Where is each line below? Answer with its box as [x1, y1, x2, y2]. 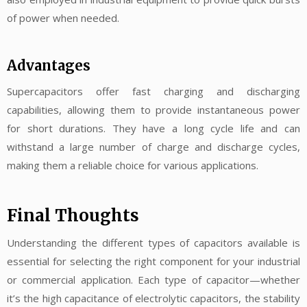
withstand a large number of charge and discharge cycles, [7, 140, 300, 154]
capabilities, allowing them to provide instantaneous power [7, 103, 300, 117]
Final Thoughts [7, 204, 139, 226]
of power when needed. [7, 10, 119, 25]
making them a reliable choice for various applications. [7, 158, 258, 173]
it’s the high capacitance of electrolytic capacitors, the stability [7, 291, 300, 305]
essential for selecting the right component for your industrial [7, 254, 300, 268]
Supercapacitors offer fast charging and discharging [7, 84, 300, 99]
